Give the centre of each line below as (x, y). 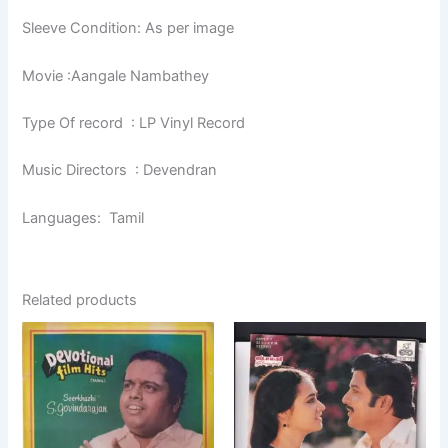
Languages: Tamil (83, 217)
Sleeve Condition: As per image (128, 28)
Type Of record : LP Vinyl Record (134, 122)
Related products (80, 299)
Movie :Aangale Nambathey (116, 75)
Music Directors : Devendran (120, 170)
